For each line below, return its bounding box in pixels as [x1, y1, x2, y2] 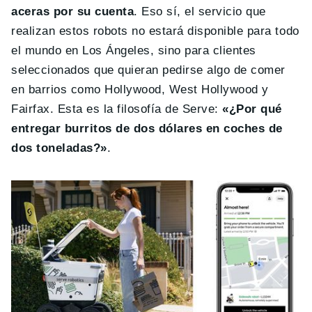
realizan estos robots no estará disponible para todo [11, 24, 299, 38]
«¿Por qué [222, 102, 282, 116]
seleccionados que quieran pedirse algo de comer [11, 63, 286, 77]
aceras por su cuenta [11, 5, 134, 19]
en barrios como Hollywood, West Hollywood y [11, 83, 269, 97]
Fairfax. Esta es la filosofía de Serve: [11, 102, 223, 116]
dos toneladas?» [11, 141, 107, 155]
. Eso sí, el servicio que [134, 5, 266, 19]
